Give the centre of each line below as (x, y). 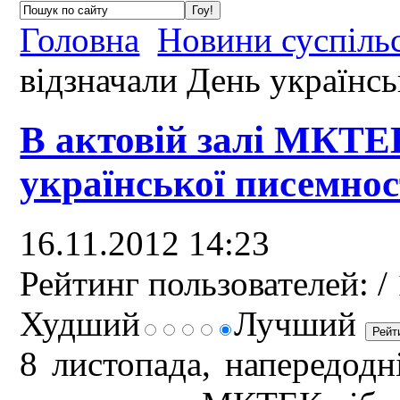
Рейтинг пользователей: (195, 283)
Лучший (300, 323)
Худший (80, 323)
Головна (80, 39)
